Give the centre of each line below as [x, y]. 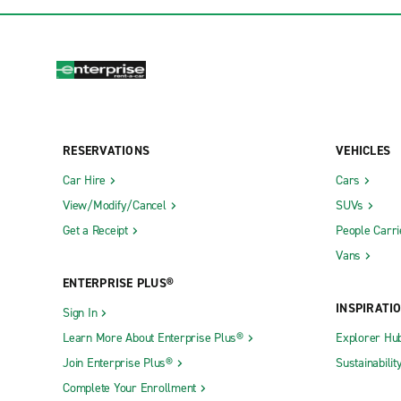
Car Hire [84, 180]
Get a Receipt [95, 230]
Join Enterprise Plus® [118, 363]
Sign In [80, 312]
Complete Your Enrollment [129, 388]
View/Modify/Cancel [115, 205]
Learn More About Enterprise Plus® [153, 337]
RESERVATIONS [106, 150]
